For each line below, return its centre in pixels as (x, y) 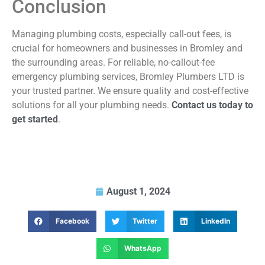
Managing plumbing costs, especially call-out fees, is (122, 34)
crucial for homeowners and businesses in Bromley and (127, 48)
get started (35, 119)
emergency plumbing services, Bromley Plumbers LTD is (128, 76)
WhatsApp (143, 248)
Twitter (145, 221)
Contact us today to (212, 105)
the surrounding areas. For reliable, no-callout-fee (113, 62)
